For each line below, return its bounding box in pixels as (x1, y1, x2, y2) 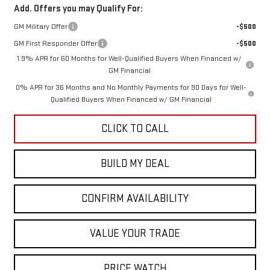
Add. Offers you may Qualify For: (13, 3, 143, 15)
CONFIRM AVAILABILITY (81, 192, 189, 206)
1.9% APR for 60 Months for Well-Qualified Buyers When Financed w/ (17, 54, 242, 64)
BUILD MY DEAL (101, 157, 169, 171)
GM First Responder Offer (13, 39, 97, 49)
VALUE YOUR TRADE (90, 227, 180, 240)
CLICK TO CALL (101, 122, 169, 136)
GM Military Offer (13, 22, 67, 32)
